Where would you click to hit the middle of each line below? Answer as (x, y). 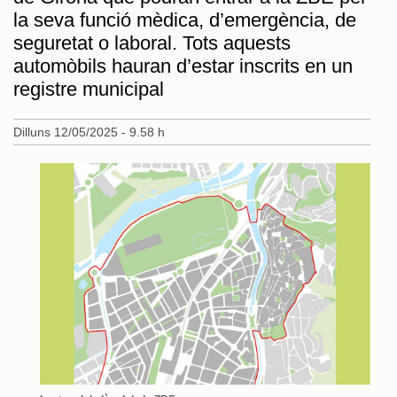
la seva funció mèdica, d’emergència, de (185, 19)
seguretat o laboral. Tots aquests (152, 43)
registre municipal (89, 89)
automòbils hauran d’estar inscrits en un (183, 66)
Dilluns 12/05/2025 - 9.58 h (89, 132)
